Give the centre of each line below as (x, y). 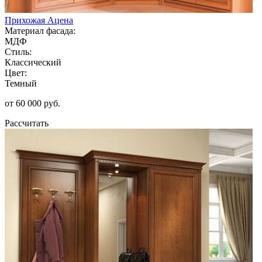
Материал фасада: (40, 30)
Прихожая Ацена (39, 20)
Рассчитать (27, 123)
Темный (21, 83)
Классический (33, 62)
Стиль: (18, 51)
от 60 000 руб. (32, 103)
